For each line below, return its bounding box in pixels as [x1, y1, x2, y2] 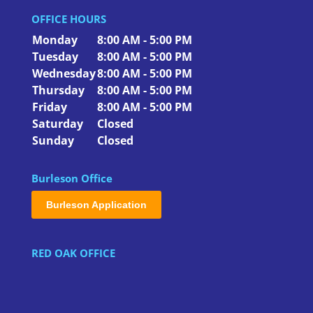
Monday [31, 32, 78, 48]
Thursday [31, 82, 85, 99]
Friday [31, 99, 67, 115]
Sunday [31, 133, 74, 149]
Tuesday [31, 49, 78, 65]
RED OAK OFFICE [31, 246, 115, 261]
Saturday [31, 116, 83, 132]
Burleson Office [31, 171, 112, 186]
